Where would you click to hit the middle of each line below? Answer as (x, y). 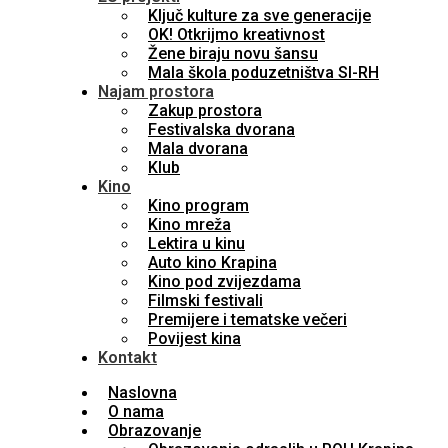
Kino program (198, 205)
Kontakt (127, 357)
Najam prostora (156, 91)
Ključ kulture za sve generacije (259, 15)
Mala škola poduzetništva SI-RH (263, 72)
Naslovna (142, 392)
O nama (136, 411)
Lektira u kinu (196, 243)
